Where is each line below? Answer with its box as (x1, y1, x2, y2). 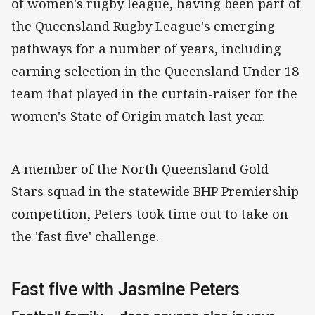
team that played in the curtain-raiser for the (11, 84, 297, 102)
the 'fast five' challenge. (11, 227, 159, 245)
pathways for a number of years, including (11, 39, 281, 57)
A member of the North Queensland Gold (11, 160, 269, 177)
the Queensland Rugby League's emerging (11, 17, 275, 34)
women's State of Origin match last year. (11, 107, 265, 124)
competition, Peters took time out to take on (11, 205, 288, 222)
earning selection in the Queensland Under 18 (11, 62, 299, 79)
